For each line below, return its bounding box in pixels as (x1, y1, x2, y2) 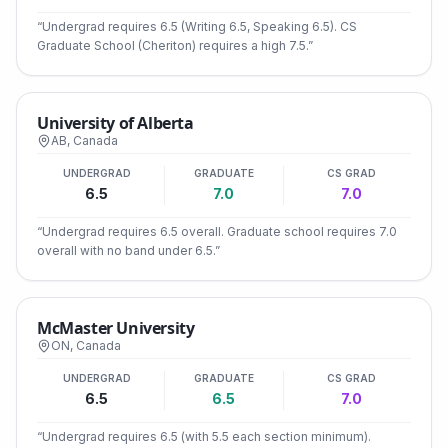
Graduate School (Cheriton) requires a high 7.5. (37, 38, 308, 53)
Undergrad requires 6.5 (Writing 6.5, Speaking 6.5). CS (42, 19, 357, 34)
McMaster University (37, 317, 195, 339)
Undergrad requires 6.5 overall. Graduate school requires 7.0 (42, 224, 397, 239)
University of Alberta (37, 112, 194, 134)
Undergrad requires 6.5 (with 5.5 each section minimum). (42, 429, 371, 444)
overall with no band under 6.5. (37, 243, 215, 258)
